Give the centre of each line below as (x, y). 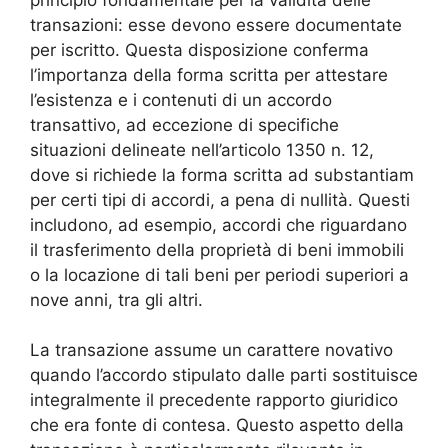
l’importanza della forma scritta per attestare (209, 74)
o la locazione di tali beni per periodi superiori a (219, 274)
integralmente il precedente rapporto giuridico (214, 400)
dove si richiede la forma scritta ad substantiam (222, 174)
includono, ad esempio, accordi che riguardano (218, 224)
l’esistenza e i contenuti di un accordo (181, 99)
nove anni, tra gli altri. (116, 299)
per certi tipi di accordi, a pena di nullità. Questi (220, 199)
